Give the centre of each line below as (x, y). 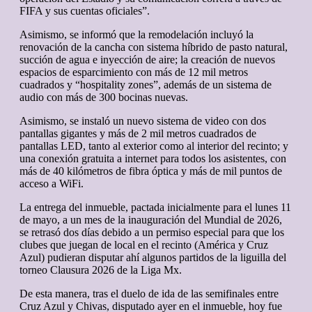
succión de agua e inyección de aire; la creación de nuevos (147, 59)
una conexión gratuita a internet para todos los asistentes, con (153, 158)
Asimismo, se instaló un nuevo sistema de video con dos (143, 120)
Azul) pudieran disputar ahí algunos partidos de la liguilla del (153, 257)
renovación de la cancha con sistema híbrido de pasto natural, (154, 47)
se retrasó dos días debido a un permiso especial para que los (152, 232)
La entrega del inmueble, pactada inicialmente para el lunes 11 (155, 207)
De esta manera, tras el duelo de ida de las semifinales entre (149, 293)
